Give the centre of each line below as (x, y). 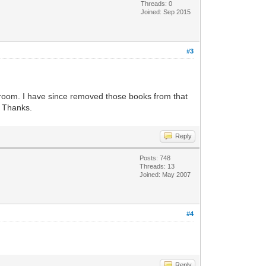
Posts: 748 (155, 158)
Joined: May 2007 (165, 175)
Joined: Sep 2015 (166, 12)
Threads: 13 (157, 166)
